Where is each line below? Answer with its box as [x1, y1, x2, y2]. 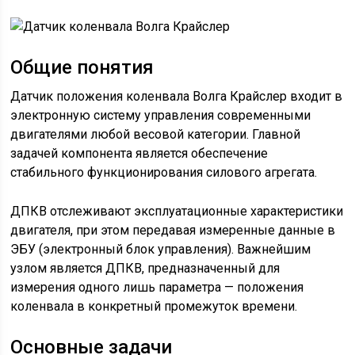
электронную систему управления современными [10, 108, 311, 123]
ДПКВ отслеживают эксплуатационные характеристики [10, 204, 344, 219]
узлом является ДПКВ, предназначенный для [10, 261, 281, 276]
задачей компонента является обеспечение [10, 146, 269, 161]
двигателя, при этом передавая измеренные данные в [10, 223, 336, 238]
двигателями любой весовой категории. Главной [10, 127, 301, 142]
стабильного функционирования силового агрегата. [10, 165, 318, 180]
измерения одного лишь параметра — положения [10, 280, 304, 295]
